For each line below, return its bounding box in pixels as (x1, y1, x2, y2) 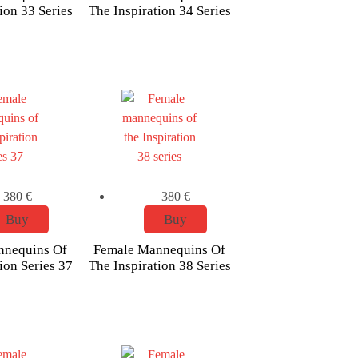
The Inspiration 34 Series (88, 2, 231, 18)
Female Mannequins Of (93, 242, 226, 258)
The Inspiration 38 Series (88, 258, 231, 274)
